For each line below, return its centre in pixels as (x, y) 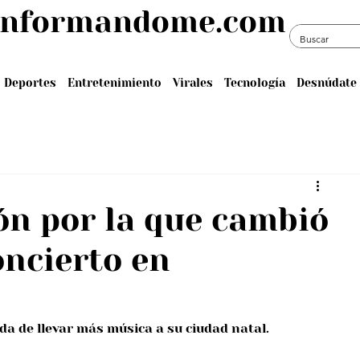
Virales (192, 82)
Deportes (30, 82)
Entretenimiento (114, 82)
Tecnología (254, 82)
